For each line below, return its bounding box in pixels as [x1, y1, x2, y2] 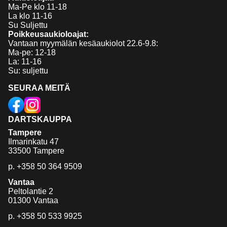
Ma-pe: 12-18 [8, 48, 56, 57]
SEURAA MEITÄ [8, 83, 70, 92]
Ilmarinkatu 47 [8, 137, 59, 146]
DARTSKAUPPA [8, 115, 72, 124]
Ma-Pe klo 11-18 [8, 2, 67, 11]
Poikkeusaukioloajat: [8, 29, 89, 39]
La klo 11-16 [8, 11, 52, 20]
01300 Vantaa [8, 196, 58, 205]
